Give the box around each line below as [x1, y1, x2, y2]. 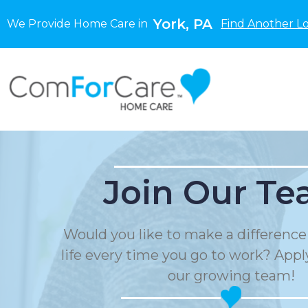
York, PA [153, 16, 212, 32]
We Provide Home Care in [7, 17, 153, 30]
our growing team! [167, 267, 295, 284]
